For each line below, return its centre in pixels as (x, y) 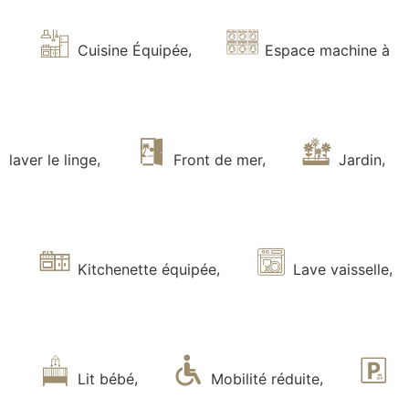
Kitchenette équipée (145, 269)
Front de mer (215, 159)
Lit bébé (103, 378)
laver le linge (53, 159)
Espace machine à (325, 50)
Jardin (358, 159)
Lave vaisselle (339, 269)
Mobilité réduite (262, 378)
